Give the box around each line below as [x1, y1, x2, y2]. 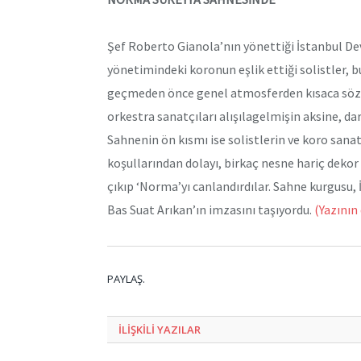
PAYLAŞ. [107, 272, 145, 287]
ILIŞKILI [118, 322, 157, 338]
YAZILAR [157, 322, 201, 338]
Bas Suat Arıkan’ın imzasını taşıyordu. [107, 201, 312, 218]
